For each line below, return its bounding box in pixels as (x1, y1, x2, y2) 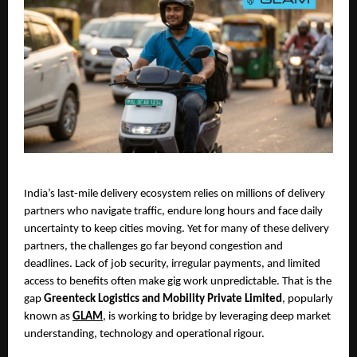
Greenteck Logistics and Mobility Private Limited (44, 292, 282, 305)
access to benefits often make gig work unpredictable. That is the (24, 275, 331, 288)
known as (24, 310, 73, 323)
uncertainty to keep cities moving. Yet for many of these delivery (24, 222, 329, 235)
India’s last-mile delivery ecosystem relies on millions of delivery (24, 187, 325, 200)
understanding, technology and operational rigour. (24, 328, 265, 340)
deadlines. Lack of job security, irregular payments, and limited (24, 257, 320, 270)
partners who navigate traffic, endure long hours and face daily (24, 205, 323, 218)
